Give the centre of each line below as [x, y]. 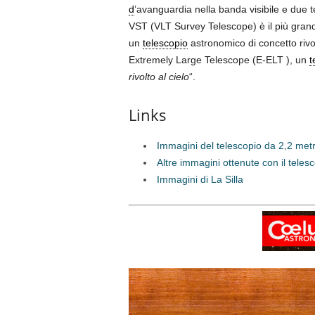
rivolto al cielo [159, 77]
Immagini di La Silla [200, 180]
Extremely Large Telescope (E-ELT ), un [219, 60]
